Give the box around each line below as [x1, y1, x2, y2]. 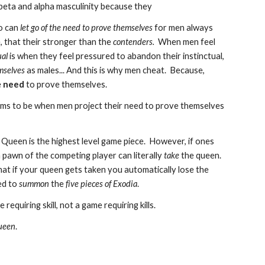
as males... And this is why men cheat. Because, [25, 65, 205, 75]
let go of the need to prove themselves [20, 22, 153, 33]
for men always [153, 22, 214, 33]
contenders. [113, 37, 155, 47]
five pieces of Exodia [66, 179, 138, 189]
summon [19, 179, 50, 189]
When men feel [154, 37, 216, 47]
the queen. [179, 150, 222, 160]
